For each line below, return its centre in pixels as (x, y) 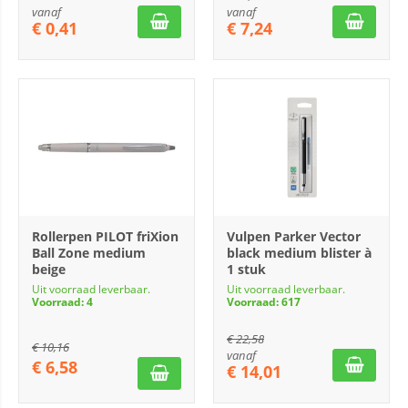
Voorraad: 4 (62, 302)
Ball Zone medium (89, 253)
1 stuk (246, 269)
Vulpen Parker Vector (294, 236)
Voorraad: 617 (264, 302)
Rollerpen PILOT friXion (105, 236)
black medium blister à (299, 253)
